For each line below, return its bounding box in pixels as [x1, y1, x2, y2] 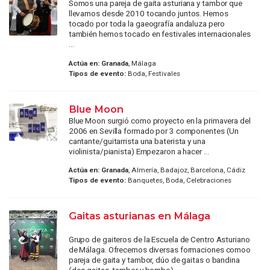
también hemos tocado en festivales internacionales [68, 29, 251, 39]
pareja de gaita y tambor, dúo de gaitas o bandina [68, 254, 240, 265]
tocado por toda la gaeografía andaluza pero [68, 19, 225, 29]
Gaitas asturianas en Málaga [68, 209, 210, 222]
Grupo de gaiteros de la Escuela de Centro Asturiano [68, 234, 250, 244]
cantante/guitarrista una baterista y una [68, 136, 206, 146]
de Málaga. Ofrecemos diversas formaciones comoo [68, 244, 251, 254]
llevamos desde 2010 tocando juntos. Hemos [68, 8, 228, 19]
